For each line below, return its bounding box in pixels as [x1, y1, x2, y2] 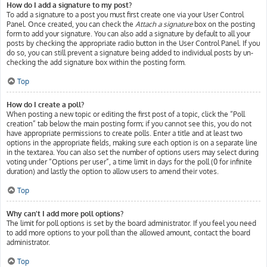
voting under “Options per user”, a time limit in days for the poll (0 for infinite [7, 157, 252, 166]
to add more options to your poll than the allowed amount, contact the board [7, 228, 250, 237]
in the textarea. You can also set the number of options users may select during [7, 148, 259, 157]
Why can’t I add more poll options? [7, 209, 123, 218]
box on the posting [193, 20, 255, 29]
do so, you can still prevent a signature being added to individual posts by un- [7, 48, 253, 57]
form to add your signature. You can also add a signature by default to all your [7, 29, 250, 38]
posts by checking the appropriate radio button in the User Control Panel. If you [7, 39, 260, 48]
